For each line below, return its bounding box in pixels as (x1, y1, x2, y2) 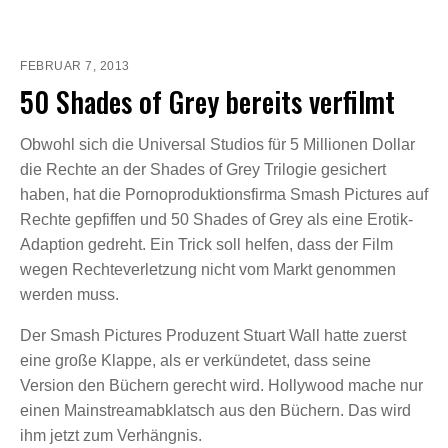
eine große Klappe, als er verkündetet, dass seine (20, 351, 371, 369)
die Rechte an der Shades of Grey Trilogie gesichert (20, 160, 386, 178)
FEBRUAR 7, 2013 (20, 58, 130, 73)
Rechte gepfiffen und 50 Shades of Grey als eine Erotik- (20, 210, 413, 228)
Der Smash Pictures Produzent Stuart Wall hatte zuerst (20, 326, 406, 344)
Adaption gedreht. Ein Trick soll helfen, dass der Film (20, 235, 393, 253)
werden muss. (20, 285, 119, 303)
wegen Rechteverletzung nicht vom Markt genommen (20, 260, 396, 278)
